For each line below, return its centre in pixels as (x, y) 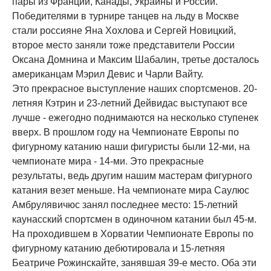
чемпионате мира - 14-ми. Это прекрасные (108, 161)
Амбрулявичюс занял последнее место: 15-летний (125, 205)
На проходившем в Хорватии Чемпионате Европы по (133, 234)
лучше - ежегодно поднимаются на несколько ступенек (135, 118)
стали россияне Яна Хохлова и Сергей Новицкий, (124, 31)
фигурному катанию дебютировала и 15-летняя (119, 248)
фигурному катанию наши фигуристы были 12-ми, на (131, 147)
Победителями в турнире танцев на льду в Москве (126, 16)
